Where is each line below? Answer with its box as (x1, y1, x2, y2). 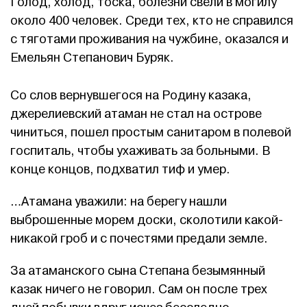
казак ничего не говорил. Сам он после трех (10, 282, 267, 298)
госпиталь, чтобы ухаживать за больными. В (10, 143, 271, 160)
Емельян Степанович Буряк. (10, 50, 174, 66)
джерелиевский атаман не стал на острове (10, 106, 262, 123)
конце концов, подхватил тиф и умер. (10, 162, 230, 178)
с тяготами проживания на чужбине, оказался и (10, 32, 288, 48)
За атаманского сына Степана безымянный (10, 263, 265, 280)
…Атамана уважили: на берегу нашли (10, 194, 227, 210)
